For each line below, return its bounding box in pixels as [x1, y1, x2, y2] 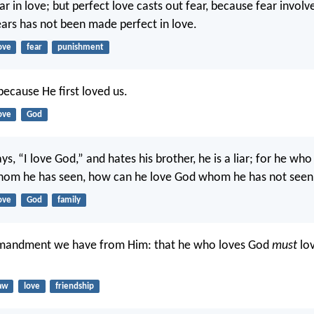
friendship [55, 281, 94, 291]
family [57, 196, 81, 205]
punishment [57, 42, 104, 52]
